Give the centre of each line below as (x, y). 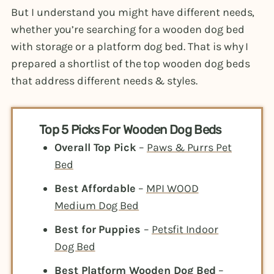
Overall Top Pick (95, 147)
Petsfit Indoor (185, 230)
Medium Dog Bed (97, 206)
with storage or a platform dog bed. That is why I (130, 46)
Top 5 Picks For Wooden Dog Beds (130, 129)
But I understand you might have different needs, (133, 12)
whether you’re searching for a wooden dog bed (128, 29)
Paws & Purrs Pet (189, 147)
